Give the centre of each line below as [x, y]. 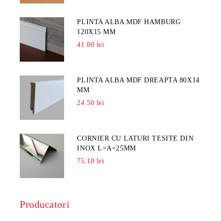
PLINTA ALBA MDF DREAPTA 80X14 [138, 80]
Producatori [45, 204]
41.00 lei [91, 45]
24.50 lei [91, 103]
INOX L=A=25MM [107, 148]
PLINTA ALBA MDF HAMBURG [129, 22]
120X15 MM [96, 32]
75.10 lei [91, 161]
